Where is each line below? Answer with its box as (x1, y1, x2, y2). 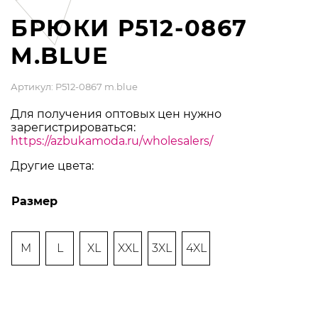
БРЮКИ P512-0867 (11, 14, 248, 42)
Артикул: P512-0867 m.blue (11, 81, 138, 92)
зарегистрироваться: (11, 121, 136, 134)
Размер (11, 194, 57, 208)
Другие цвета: (11, 159, 94, 172)
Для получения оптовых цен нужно (11, 107, 221, 121)
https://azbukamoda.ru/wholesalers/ (11, 134, 213, 148)
